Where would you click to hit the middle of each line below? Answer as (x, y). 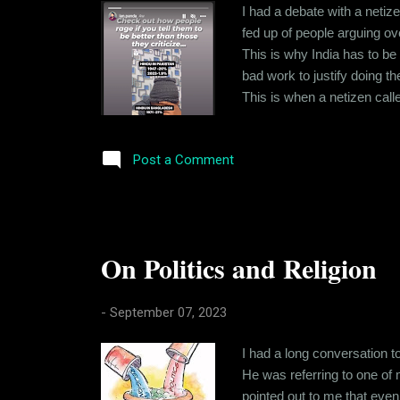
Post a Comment (183, 159)
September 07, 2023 (168, 312)
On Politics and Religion (238, 267)
